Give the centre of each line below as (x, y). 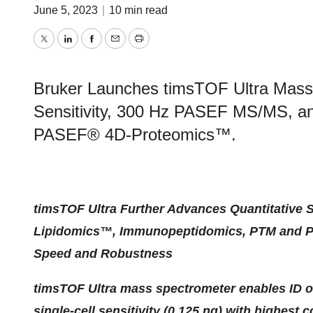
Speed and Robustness (103, 254)
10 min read (138, 10)
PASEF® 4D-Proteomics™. (135, 134)
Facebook (118, 49)
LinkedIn (90, 49)
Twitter (61, 49)
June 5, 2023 (67, 10)
